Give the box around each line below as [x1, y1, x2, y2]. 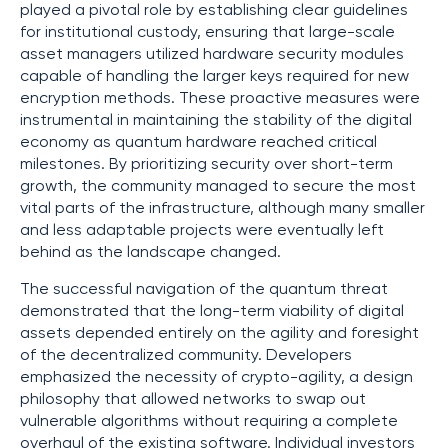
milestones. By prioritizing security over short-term [20, 156, 393, 173]
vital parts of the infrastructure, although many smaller [20, 200, 425, 217]
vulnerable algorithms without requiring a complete [20, 413, 398, 430]
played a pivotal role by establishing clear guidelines [20, 2, 408, 19]
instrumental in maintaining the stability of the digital [20, 112, 412, 129]
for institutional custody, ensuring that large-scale [20, 24, 395, 41]
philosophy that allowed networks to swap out [20, 391, 366, 408]
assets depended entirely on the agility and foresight [20, 325, 419, 342]
